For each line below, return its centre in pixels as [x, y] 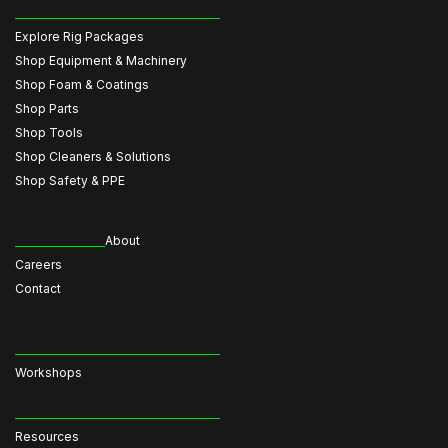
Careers [38, 264]
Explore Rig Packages [79, 36]
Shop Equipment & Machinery [101, 60]
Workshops [48, 372]
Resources [47, 436]
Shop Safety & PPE [70, 180]
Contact [38, 288]
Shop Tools [49, 132]
